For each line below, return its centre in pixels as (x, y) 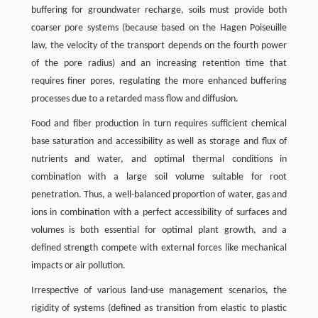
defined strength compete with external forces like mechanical (159, 248)
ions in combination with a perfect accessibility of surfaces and (159, 213)
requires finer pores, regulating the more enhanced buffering (159, 82)
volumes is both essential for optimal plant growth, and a (159, 231)
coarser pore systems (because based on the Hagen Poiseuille (159, 28)
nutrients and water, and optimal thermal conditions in (159, 160)
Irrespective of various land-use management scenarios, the (159, 291)
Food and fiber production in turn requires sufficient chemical (159, 124)
